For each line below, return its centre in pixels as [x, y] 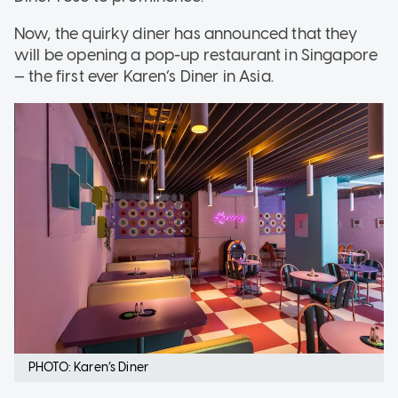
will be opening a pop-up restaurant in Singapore [196, 55]
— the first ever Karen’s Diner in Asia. [146, 76]
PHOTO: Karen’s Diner [88, 368]
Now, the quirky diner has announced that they [186, 33]
